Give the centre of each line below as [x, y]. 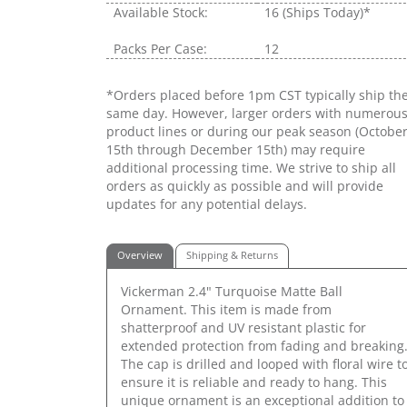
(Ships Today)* [327, 12]
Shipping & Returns [232, 255]
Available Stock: [161, 12]
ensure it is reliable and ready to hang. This [254, 382]
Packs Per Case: [160, 48]
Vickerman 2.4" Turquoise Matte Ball [232, 291]
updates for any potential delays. [207, 203]
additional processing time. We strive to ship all [251, 167]
